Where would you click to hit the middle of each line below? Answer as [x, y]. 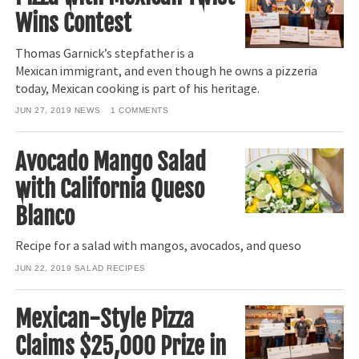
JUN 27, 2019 [44, 111]
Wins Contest [74, 24]
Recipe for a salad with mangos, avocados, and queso [159, 246]
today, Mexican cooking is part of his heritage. [138, 89]
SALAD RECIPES [110, 268]
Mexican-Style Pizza [105, 319]
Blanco [45, 216]
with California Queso [110, 189]
